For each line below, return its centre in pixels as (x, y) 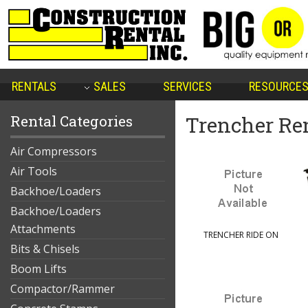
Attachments (43, 229)
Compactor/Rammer (63, 289)
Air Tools (34, 171)
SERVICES (187, 86)
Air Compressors (54, 151)
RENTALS (34, 86)
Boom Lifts (38, 269)
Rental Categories (71, 121)
